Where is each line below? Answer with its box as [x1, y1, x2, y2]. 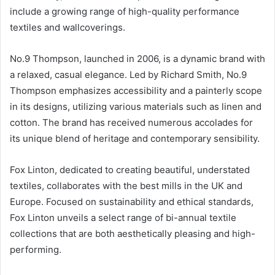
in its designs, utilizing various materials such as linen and [10, 100, 261, 112]
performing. [10, 243, 61, 255]
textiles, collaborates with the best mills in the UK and [10, 179, 242, 192]
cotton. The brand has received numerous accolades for [10, 116, 253, 128]
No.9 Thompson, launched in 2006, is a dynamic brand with [10, 52, 265, 64]
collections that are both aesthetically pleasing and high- [10, 227, 255, 239]
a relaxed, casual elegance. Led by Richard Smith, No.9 [10, 68, 247, 80]
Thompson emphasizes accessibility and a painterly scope [10, 84, 262, 96]
